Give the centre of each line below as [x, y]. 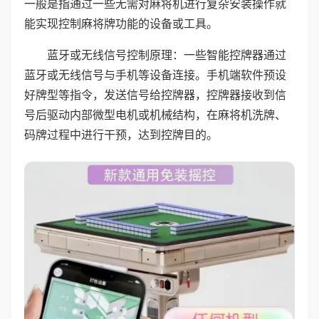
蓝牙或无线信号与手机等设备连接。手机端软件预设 [155, 75]
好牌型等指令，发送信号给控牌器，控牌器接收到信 [155, 95]
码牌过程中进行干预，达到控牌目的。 [121, 135]
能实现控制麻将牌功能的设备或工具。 [121, 23]
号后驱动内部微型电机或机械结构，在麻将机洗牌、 [155, 115]
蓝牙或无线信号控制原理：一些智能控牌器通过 [167, 55]
